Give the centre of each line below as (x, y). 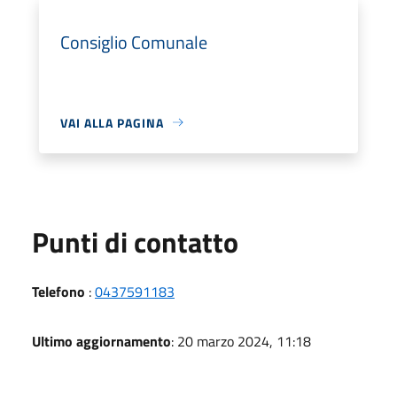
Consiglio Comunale (134, 42)
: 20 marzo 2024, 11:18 (241, 341)
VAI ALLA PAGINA (112, 122)
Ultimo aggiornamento (101, 341)
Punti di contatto (135, 241)
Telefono (58, 291)
